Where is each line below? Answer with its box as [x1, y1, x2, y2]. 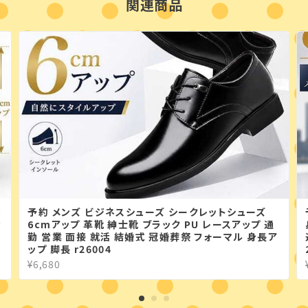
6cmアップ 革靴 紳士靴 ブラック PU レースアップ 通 [27, 217, 275, 231]
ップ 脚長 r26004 [27, 241, 112, 256]
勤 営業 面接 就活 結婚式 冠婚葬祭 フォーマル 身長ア [27, 229, 278, 243]
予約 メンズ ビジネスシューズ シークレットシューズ [27, 204, 267, 219]
